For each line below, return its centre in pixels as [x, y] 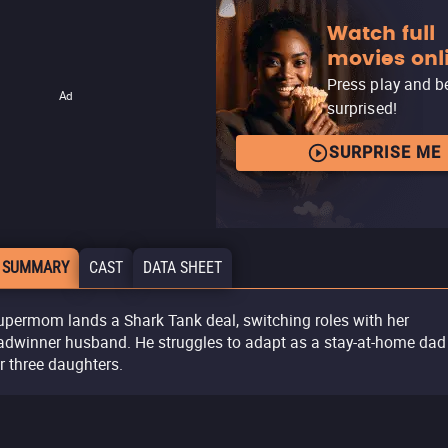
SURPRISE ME [385, 152]
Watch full [381, 33]
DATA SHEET [182, 267]
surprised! [362, 107]
